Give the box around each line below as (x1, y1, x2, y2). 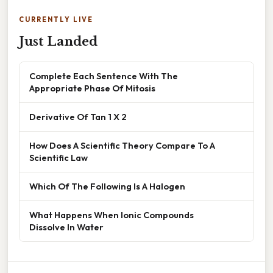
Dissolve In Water (29, 221, 104, 233)
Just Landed (19, 34, 97, 49)
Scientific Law (29, 151, 88, 163)
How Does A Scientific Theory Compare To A (29, 139, 215, 151)
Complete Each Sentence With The (29, 69, 178, 82)
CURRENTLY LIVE (19, 15, 93, 24)
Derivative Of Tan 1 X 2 (29, 110, 127, 122)
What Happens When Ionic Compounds (29, 208, 194, 221)
